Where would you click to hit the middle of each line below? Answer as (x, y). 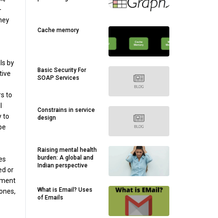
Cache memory (58, 30)
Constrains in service (66, 110)
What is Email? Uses (65, 190)
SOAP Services (58, 78)
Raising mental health (67, 150)
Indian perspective (63, 165)
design (47, 118)
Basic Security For (62, 70)
